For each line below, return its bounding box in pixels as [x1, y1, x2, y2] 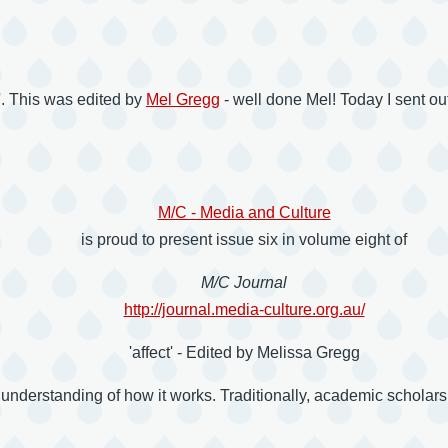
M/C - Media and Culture [157, 204, 331, 222]
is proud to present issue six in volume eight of [81, 231, 407, 249]
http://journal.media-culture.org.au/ [123, 301, 365, 319]
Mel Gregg [146, 91, 220, 109]
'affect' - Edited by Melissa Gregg [128, 344, 360, 362]
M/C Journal [201, 274, 287, 292]
